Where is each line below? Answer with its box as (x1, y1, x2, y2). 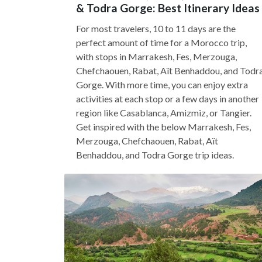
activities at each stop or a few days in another (76, 93, 259, 104)
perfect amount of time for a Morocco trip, (76, 37, 247, 48)
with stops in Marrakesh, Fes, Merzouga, (76, 51, 237, 62)
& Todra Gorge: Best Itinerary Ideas (76, 1, 260, 15)
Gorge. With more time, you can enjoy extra (76, 79, 248, 90)
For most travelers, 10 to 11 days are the (76, 23, 236, 34)
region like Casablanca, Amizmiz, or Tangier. (76, 107, 251, 118)
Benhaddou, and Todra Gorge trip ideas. (76, 149, 234, 160)
